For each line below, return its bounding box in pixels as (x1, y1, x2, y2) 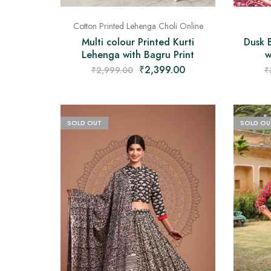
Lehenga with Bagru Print (82, 48, 194, 62)
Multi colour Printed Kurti (82, 35, 194, 50)
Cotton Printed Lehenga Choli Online (73, 20, 203, 33)
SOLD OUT (67, 118, 102, 128)
